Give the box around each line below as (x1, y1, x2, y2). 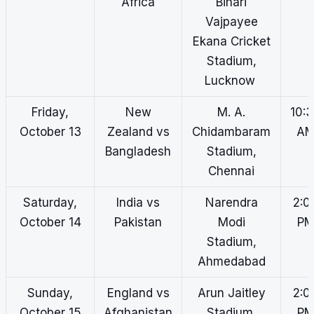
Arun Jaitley (197, 286, 266, 301)
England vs (107, 286, 170, 301)
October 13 (19, 125, 81, 139)
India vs (116, 196, 160, 210)
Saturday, (23, 196, 77, 210)
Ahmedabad (197, 254, 266, 269)
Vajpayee (205, 15, 258, 29)
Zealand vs (107, 125, 170, 139)
